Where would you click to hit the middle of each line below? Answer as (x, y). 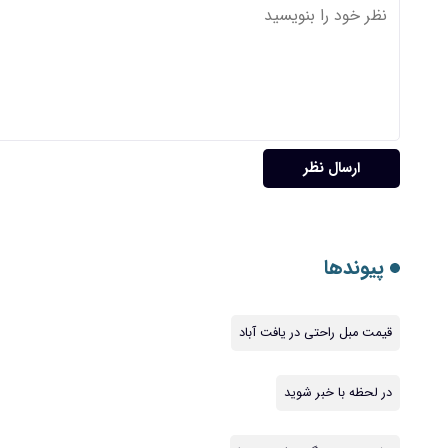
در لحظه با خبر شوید (338, 392)
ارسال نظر (331, 168)
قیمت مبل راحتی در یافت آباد (315, 332)
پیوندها (357, 267)
